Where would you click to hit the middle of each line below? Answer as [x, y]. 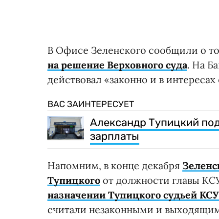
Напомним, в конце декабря [115, 166]
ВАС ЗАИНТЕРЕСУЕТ [91, 104]
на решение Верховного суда [117, 65]
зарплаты [115, 136]
